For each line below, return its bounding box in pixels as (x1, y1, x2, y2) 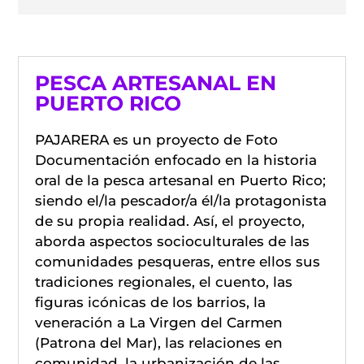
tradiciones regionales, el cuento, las (35, 274, 293, 290)
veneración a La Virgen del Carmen (35, 314, 284, 331)
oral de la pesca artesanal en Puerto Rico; (35, 172, 327, 188)
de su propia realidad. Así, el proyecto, (35, 213, 305, 229)
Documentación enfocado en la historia (35, 152, 318, 168)
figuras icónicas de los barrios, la (35, 294, 266, 310)
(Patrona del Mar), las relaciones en (35, 335, 284, 351)
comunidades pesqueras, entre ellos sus (35, 253, 321, 270)
